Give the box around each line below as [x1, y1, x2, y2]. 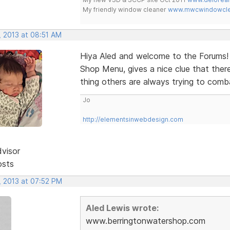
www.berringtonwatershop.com [85, 215, 205, 226]
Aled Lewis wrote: [85, 202, 159, 213]
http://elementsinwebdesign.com [82, 115, 183, 123]
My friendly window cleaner [82, 5, 168, 13]
